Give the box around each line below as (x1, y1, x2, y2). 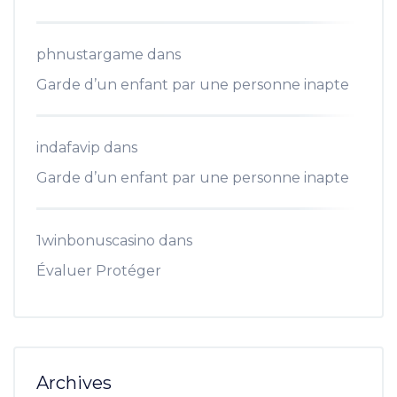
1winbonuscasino (36, 231, 155, 249)
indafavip (36, 138, 100, 156)
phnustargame (36, 45, 144, 63)
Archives (36, 371, 112, 393)
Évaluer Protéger (36, 261, 161, 279)
